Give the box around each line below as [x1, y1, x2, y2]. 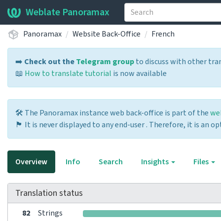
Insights [141, 156, 170, 167]
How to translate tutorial [25, 68, 111, 79]
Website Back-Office [73, 28, 141, 39]
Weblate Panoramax [26, 5, 110, 19]
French [151, 28, 175, 39]
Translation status [15, 187, 83, 199]
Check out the [24, 56, 76, 67]
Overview [15, 156, 47, 167]
